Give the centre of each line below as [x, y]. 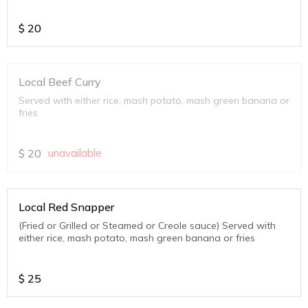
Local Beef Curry [60, 82]
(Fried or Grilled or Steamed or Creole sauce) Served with [147, 226]
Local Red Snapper [66, 207]
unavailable [75, 153]
